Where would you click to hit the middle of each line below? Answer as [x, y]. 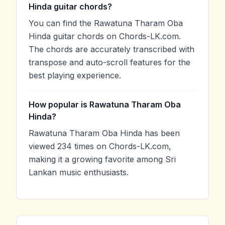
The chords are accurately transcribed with [111, 49]
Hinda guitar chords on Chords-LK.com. [105, 36]
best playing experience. [75, 75]
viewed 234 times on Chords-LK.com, [100, 146]
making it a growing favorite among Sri [102, 159]
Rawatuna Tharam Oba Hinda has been [104, 133]
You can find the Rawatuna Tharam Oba [106, 23]
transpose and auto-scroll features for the [109, 62]
